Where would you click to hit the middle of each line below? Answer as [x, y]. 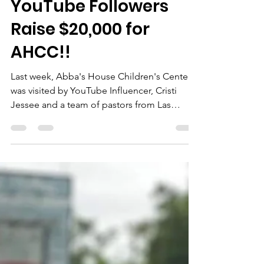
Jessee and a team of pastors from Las [91, 143]
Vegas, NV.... [36, 157]
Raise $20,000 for [80, 67]
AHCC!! [41, 90]
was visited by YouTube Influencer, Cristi [94, 129]
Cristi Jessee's [69, 22]
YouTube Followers [90, 44]
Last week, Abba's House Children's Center [101, 115]
